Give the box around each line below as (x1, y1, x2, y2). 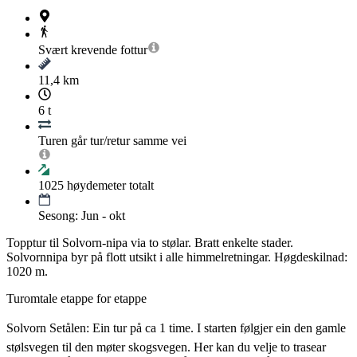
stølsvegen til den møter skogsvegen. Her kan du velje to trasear (6, 340, 326, 355)
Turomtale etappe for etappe (6, 292, 147, 306)
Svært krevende (38, 43, 117, 57)
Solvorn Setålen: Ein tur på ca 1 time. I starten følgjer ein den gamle (6, 321, 346, 335)
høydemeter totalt (64, 178, 154, 193)
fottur (120, 43, 147, 57)
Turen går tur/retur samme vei (38, 134, 186, 148)
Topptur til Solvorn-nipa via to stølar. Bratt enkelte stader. (6, 236, 293, 250)
